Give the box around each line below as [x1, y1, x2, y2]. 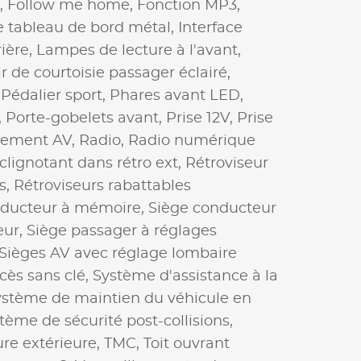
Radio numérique [128, 133, 255, 148]
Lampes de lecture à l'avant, [36, 43, 241, 58]
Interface [178, 20, 243, 35]
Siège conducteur [148, 201, 276, 216]
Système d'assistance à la [93, 268, 278, 284]
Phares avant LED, [110, 88, 243, 103]
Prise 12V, [166, 110, 237, 126]
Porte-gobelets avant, [6, 110, 166, 126]
